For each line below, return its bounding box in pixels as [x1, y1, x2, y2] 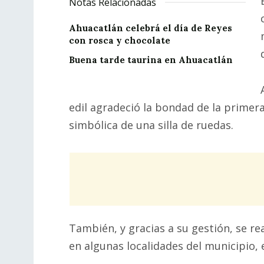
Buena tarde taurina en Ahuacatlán [69, 54, 233, 65]
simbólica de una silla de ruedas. [69, 118, 233, 133]
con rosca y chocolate [69, 34, 170, 46]
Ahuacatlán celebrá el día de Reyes [69, 22, 232, 34]
